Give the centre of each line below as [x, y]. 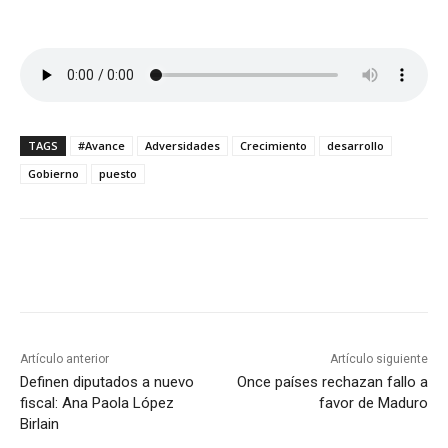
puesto [118, 174]
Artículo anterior [64, 359]
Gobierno [53, 174]
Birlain [39, 424]
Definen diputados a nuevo [107, 382]
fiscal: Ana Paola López [97, 403]
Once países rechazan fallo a [332, 382]
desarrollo [355, 146]
